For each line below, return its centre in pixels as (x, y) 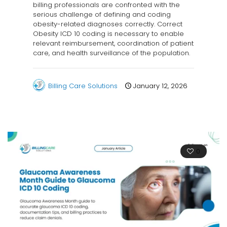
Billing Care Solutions (83, 86)
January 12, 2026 (160, 86)
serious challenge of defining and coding (102, 15)
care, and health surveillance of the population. (111, 53)
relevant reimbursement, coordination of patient (113, 44)
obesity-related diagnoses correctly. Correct (108, 24)
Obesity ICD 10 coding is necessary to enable (108, 34)
